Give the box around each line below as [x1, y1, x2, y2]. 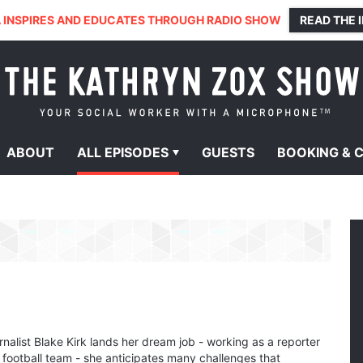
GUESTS [202, 144, 254, 160]
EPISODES [105, 144, 169, 160]
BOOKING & [277, 144, 354, 160]
